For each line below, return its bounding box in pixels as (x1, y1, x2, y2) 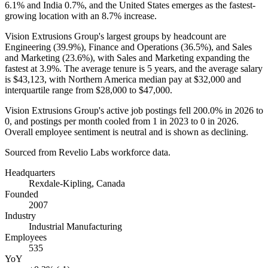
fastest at (5, 63, 39, 74)
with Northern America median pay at (47, 74, 194, 84)
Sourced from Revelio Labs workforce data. (5, 147, 170, 157)
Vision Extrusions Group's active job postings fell (5, 105, 193, 115)
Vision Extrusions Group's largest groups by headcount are (5, 31, 226, 41)
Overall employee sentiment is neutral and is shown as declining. (5, 126, 248, 137)
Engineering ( (5, 41, 56, 52)
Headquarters (5, 167, 55, 178)
